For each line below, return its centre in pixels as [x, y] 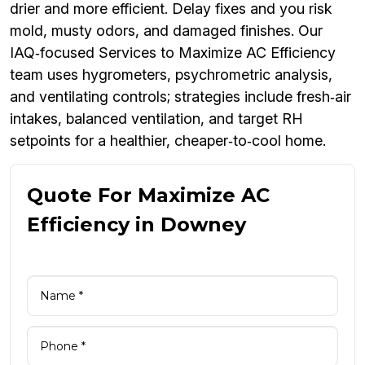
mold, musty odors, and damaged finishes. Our [166, 31]
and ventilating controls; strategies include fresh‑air [180, 97]
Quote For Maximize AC [148, 196]
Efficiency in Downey [136, 225]
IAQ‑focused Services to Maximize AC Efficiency [173, 53]
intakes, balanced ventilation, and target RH [156, 119]
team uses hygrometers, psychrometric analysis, [171, 75]
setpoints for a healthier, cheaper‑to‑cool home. [168, 141]
